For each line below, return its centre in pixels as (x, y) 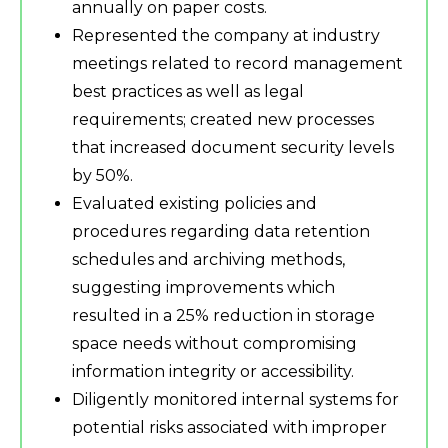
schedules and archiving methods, (208, 260)
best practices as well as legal (188, 92)
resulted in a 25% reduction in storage (223, 316)
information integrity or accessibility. (213, 372)
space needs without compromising (214, 344)
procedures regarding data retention (221, 232)
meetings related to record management (237, 64)
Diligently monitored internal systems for (235, 400)
